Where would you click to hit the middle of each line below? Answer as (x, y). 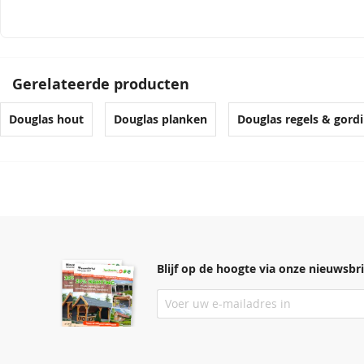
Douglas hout (46, 119)
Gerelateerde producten (101, 84)
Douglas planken (160, 119)
